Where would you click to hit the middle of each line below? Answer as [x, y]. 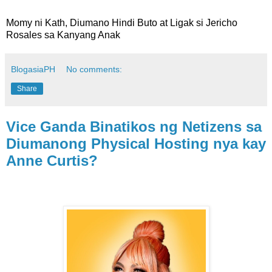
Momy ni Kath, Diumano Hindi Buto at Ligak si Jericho [122, 22]
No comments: [94, 69]
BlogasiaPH [33, 69]
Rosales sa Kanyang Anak [63, 35]
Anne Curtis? [52, 160]
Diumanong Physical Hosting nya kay [136, 143]
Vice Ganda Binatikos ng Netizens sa [134, 126]
